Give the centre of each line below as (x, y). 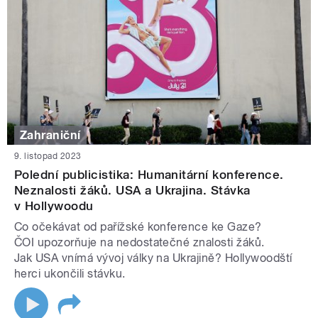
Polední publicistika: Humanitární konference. (149, 175)
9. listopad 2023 (48, 157)
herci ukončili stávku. (70, 274)
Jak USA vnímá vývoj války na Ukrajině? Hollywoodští (153, 258)
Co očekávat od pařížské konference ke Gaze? (138, 227)
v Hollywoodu (54, 206)
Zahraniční (50, 135)
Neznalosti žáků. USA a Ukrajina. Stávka (132, 191)
